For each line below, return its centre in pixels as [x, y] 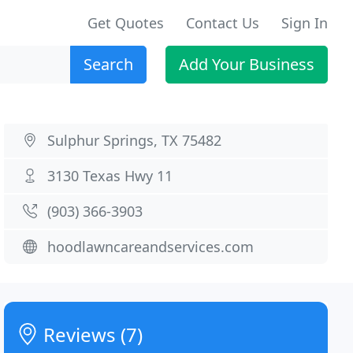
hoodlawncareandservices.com [151, 247]
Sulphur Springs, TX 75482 [135, 140]
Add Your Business [247, 64]
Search [108, 64]
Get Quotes [126, 23]
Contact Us [223, 23]
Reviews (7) [91, 334]
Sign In [305, 23]
